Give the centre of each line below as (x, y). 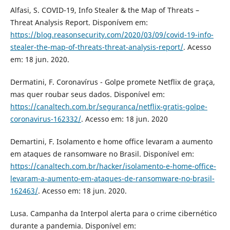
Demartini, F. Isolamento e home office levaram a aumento (111, 142)
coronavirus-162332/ (45, 119)
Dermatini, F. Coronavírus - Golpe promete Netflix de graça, (112, 82)
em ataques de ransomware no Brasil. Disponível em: (102, 154)
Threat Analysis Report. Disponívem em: (79, 23)
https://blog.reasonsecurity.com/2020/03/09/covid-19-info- (112, 35)
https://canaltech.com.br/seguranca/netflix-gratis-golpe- (109, 107)
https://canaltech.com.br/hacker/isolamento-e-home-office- (113, 166)
